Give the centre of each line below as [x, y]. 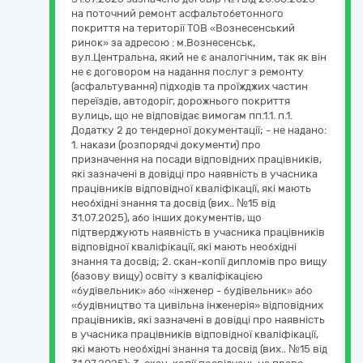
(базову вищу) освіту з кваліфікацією [167, 276]
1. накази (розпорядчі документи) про [166, 145]
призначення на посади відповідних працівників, [196, 159]
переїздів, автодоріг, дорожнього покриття [181, 101]
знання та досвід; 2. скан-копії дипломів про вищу [199, 261]
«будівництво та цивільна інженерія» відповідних [197, 305]
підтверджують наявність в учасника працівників [198, 232]
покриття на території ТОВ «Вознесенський [183, 28]
